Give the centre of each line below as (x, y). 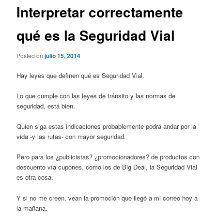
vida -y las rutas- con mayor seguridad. (71, 137)
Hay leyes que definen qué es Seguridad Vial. (81, 75)
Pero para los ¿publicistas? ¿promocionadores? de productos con (108, 157)
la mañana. (32, 208)
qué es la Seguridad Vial (96, 35)
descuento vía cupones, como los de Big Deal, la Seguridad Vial (107, 167)
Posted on (31, 55)
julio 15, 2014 (63, 55)
